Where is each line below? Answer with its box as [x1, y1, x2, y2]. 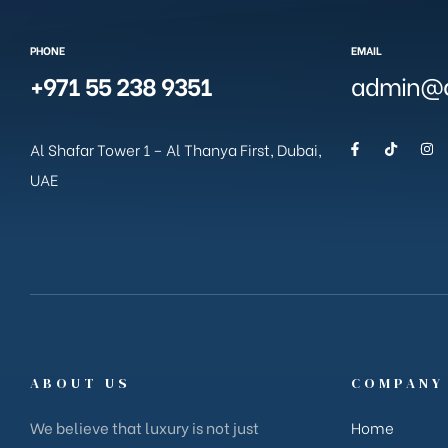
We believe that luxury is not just [30, 415, 259, 438]
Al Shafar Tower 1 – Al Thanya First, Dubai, [30, 137, 322, 160]
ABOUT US [30, 372, 131, 393]
